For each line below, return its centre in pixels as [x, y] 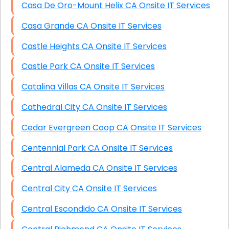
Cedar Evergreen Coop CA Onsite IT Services [159, 127]
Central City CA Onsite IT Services [114, 189]
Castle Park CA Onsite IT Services [112, 66]
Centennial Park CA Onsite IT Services [130, 148]
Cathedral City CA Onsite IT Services [124, 107]
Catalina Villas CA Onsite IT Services [122, 87]
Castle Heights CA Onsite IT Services [124, 46]
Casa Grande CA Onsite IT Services [119, 26]
